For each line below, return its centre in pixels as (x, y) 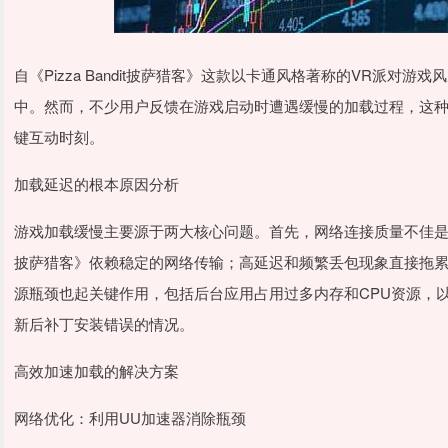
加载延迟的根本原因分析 (96, 183)
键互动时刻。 (59, 136)
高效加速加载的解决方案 (96, 370)
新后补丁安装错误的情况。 (104, 323)
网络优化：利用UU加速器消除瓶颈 (130, 417)
